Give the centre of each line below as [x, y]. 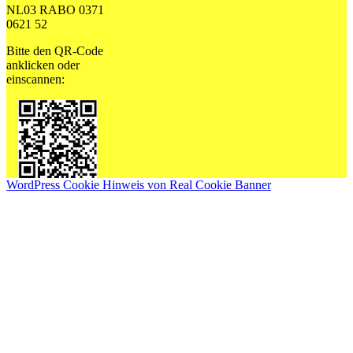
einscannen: [35, 80]
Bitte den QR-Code [55, 51]
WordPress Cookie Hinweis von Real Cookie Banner [139, 185]
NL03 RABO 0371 [55, 10]
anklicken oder [43, 65]
